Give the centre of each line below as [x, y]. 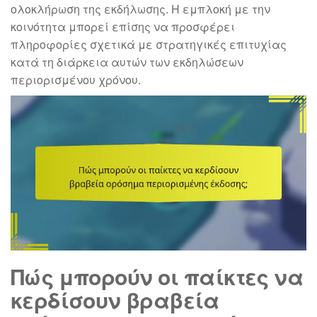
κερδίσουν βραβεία [115, 300]
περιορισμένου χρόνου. [76, 80]
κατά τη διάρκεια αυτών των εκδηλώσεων [127, 62]
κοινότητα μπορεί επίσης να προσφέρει [123, 27]
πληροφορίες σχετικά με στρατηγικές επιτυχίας [149, 44]
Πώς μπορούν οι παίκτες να [157, 277]
